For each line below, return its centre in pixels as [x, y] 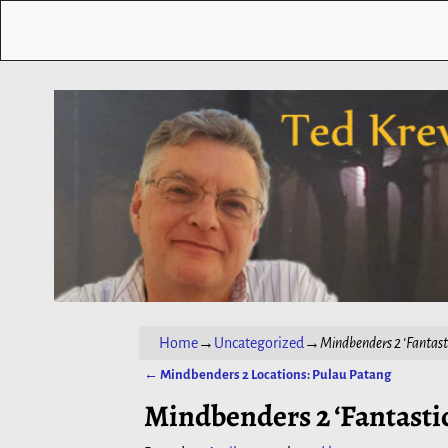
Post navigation [210, 394]
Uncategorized [258, 342]
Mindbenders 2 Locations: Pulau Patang [274, 374]
